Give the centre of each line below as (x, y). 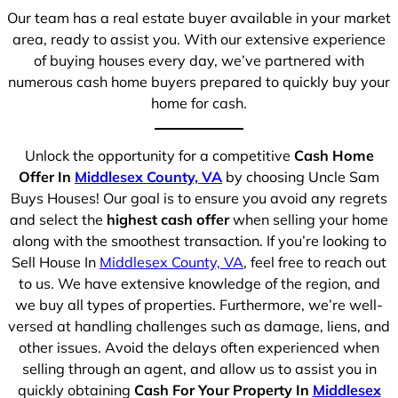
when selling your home (309, 219)
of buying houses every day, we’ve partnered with (199, 61)
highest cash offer (168, 219)
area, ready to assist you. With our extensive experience (199, 40)
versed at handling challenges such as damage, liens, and (199, 326)
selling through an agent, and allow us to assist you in (199, 368)
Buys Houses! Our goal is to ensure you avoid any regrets (199, 198)
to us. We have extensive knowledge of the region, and (199, 283)
